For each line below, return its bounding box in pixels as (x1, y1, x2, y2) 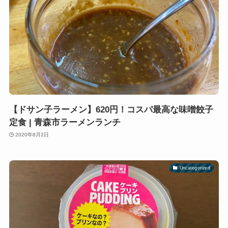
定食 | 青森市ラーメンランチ (9, 117, 121, 127)
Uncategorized (179, 165, 211, 170)
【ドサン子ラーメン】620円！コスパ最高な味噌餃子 (9, 104, 213, 115)
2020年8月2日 (15, 132, 49, 138)
